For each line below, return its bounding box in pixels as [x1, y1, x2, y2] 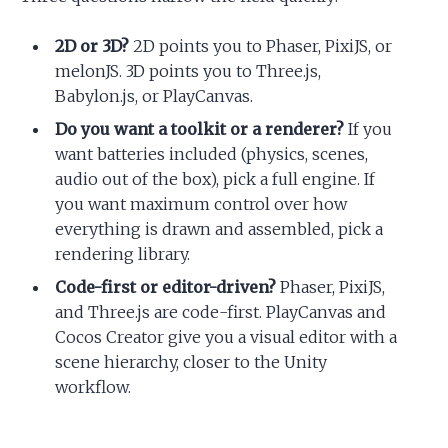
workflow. [55, 377, 132, 397]
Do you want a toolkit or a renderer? [55, 119, 345, 139]
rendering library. [55, 244, 191, 264]
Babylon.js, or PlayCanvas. [55, 86, 254, 106]
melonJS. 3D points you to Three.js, [55, 61, 322, 81]
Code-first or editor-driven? [55, 277, 277, 297]
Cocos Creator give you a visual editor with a [55, 327, 398, 347]
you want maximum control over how [55, 194, 348, 214]
